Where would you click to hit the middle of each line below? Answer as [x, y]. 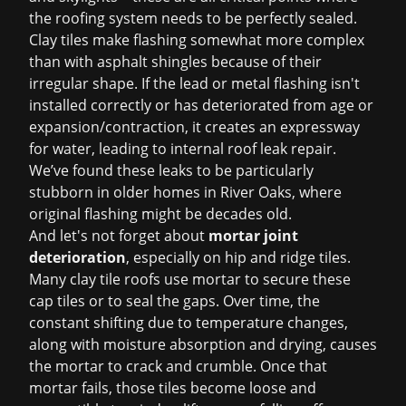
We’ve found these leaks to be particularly [171, 170]
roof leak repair [280, 149]
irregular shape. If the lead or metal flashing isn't [194, 83]
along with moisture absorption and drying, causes [203, 344]
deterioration [77, 257]
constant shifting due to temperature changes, [188, 323]
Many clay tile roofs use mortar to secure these [190, 279]
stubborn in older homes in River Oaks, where [185, 192]
